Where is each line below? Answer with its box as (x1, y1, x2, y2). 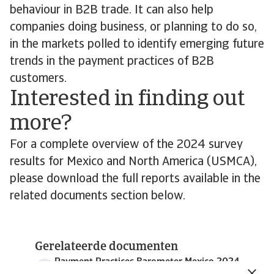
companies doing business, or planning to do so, (10, 21, 257, 34)
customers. (10, 73, 70, 85)
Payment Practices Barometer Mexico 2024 (54, 257, 240, 267)
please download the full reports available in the (10, 173, 261, 185)
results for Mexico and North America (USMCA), (10, 156, 257, 168)
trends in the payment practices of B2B (10, 56, 214, 68)
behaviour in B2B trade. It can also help (10, 4, 213, 17)
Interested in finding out (10, 89, 245, 111)
